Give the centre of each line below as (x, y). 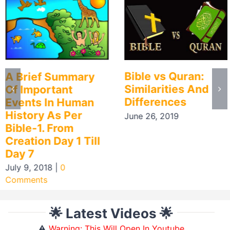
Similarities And (166, 89)
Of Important (39, 89)
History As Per (44, 115)
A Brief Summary (50, 76)
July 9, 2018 (29, 168)
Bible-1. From (39, 128)
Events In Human (50, 102)
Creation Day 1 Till (53, 141)
